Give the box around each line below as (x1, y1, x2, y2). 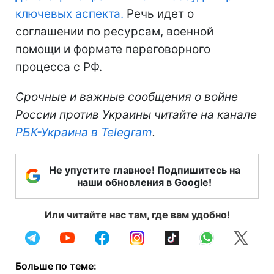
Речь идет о (124, 6, 194, 21)
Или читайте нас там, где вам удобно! (44, 208, 230, 221)
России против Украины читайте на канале (15, 107, 257, 122)
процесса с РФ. (15, 59, 102, 74)
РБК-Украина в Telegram (15, 125, 152, 139)
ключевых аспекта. (15, 6, 124, 21)
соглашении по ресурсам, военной (15, 24, 213, 39)
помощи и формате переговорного (15, 42, 210, 56)
